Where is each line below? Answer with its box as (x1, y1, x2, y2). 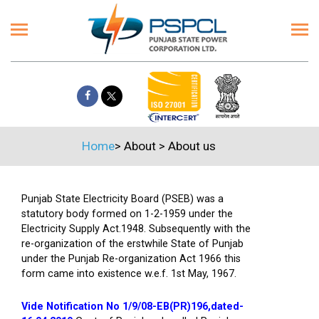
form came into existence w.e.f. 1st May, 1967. (21, 268, 236, 280)
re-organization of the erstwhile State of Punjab (21, 238, 244, 250)
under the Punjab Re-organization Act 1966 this (21, 253, 241, 265)
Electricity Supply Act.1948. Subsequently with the (21, 223, 251, 235)
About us (168, 139, 216, 153)
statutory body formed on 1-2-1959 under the (21, 208, 233, 220)
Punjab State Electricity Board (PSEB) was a (21, 193, 224, 205)
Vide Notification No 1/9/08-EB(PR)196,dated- (21, 300, 244, 313)
